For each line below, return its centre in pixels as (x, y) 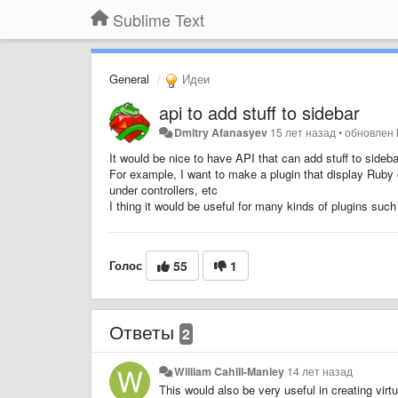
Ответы (144, 331)
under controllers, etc (163, 189)
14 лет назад (320, 371)
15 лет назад (303, 132)
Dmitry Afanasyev (221, 132)
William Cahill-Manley (230, 371)
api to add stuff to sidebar (259, 112)
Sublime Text (159, 20)
